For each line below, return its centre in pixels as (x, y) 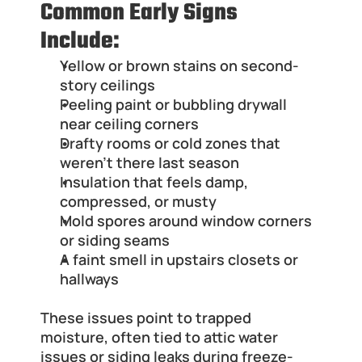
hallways (89, 279)
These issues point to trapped (146, 318)
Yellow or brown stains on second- (179, 66)
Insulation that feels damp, (154, 182)
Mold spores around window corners (186, 221)
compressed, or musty (138, 202)
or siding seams (115, 240)
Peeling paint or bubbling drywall (173, 105)
